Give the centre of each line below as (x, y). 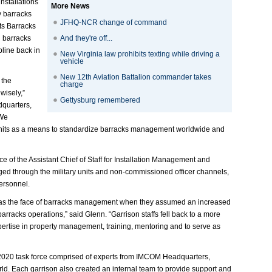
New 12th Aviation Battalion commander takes (136, 77)
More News (70, 6)
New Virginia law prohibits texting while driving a (140, 54)
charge (72, 84)
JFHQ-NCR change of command (114, 22)
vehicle (72, 61)
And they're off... (86, 38)
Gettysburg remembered (100, 100)
